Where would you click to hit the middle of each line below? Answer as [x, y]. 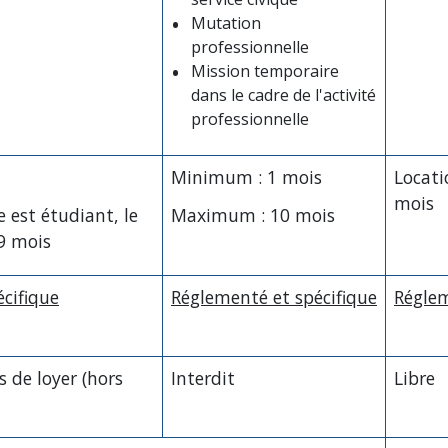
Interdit [203, 377]
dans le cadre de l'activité [283, 95]
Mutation [226, 23]
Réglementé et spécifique [274, 296]
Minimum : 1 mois [246, 176]
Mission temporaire [265, 71]
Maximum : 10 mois [253, 215]
